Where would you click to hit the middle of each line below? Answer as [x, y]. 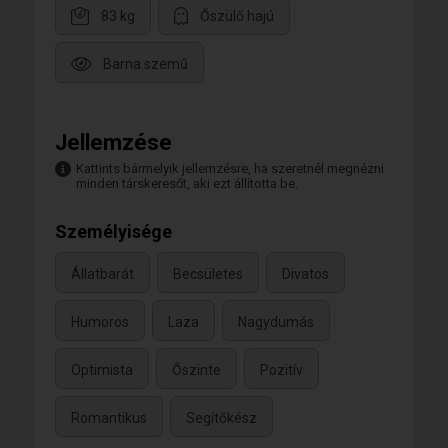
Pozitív [281, 369]
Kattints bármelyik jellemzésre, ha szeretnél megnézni [230, 169]
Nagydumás [276, 321]
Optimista [102, 369]
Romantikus [109, 417]
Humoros [100, 321]
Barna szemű [145, 63]
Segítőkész [221, 417]
